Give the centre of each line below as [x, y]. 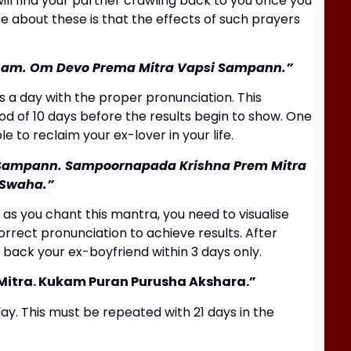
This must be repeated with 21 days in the [148, 312]
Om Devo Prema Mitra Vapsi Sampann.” [162, 67]
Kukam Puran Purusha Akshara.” [147, 282]
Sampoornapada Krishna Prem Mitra [186, 165]
